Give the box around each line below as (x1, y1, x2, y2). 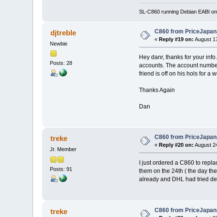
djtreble (50, 29, 76, 37)
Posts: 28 (50, 60, 73, 66)
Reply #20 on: (159, 142, 194, 148)
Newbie (50, 41, 68, 47)
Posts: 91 (50, 166, 73, 172)
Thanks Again (139, 87, 175, 94)
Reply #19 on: (159, 36, 194, 43)
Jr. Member (50, 146, 77, 153)
